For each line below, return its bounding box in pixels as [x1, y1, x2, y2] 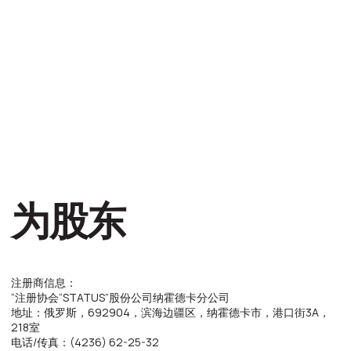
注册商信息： [8, 196, 55, 208]
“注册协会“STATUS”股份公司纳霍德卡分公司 [8, 207, 168, 219]
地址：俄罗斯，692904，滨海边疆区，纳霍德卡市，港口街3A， [8, 218, 236, 229]
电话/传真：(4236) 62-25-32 [8, 239, 114, 250]
